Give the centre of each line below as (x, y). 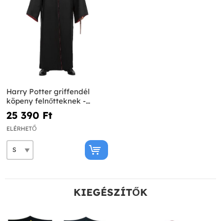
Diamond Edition (37, 110)
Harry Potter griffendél (48, 91)
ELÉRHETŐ (21, 128)
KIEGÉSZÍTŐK (110, 192)
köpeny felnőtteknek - (46, 101)
